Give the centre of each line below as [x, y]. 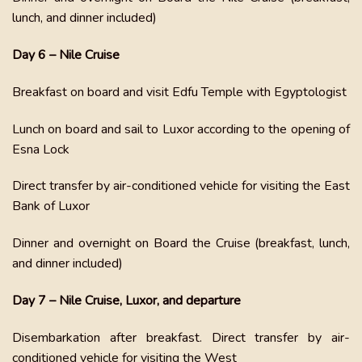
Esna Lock [41, 149]
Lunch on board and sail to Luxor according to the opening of [181, 129]
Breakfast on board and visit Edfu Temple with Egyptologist [179, 92]
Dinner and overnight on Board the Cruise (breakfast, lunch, [181, 244]
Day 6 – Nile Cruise [66, 55]
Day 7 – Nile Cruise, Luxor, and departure [126, 300]
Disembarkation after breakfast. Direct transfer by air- [181, 337]
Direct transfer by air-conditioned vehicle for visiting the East [181, 186]
